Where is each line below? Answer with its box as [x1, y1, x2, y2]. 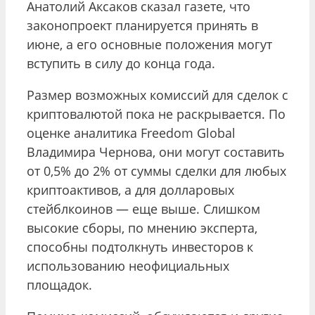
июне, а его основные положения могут [27, 35, 272, 53]
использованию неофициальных [27, 257, 229, 274]
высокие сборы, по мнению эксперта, [27, 219, 257, 236]
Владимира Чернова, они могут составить [27, 143, 285, 160]
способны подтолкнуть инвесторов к [27, 238, 253, 255]
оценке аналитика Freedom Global [27, 124, 236, 141]
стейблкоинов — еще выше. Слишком [27, 200, 260, 217]
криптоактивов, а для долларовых [27, 181, 234, 198]
